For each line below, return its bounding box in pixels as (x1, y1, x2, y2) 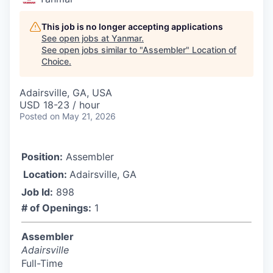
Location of (192, 44, 236, 55)
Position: (21, 151, 63, 163)
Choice (41, 56, 69, 66)
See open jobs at (41, 33, 112, 43)
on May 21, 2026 (50, 111, 116, 121)
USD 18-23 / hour (19, 99, 100, 111)
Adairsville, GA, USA (19, 87, 112, 99)
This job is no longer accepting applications (41, 21, 223, 32)
